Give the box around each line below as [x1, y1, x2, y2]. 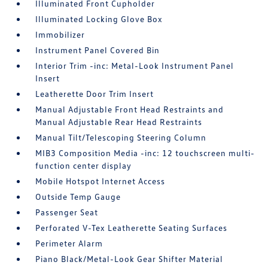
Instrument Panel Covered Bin [35, 45, 160, 55]
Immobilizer [35, 29, 86, 39]
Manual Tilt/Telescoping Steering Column [35, 132, 207, 142]
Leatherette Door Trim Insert [35, 89, 154, 99]
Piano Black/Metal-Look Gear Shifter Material [35, 254, 224, 264]
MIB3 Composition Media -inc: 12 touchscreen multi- [35, 148, 255, 158]
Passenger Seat [35, 207, 99, 217]
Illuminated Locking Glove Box [35, 14, 163, 24]
